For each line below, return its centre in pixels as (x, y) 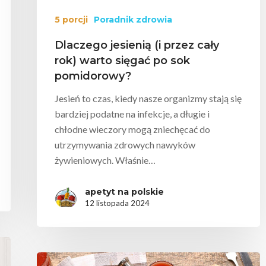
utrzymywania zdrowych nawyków (125, 145)
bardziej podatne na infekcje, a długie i (132, 114)
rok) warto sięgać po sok (122, 61)
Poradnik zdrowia (133, 20)
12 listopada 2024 (117, 203)
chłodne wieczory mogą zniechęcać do (132, 129)
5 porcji (71, 20)
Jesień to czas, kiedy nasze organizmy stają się (148, 99)
